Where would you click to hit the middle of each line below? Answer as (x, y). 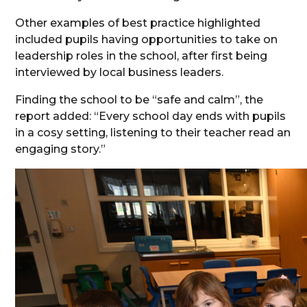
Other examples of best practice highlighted (138, 23)
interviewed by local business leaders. (120, 73)
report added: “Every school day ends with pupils (151, 116)
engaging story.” (61, 149)
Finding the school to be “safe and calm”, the (139, 100)
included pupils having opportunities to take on (147, 40)
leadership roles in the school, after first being (142, 56)
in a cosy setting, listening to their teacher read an (153, 133)
